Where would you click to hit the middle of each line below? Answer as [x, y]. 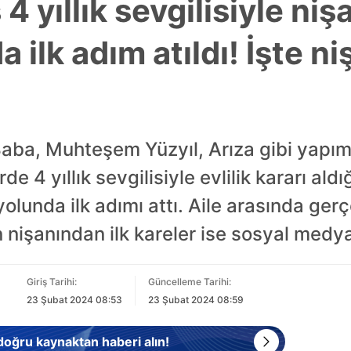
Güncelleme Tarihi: [190, 282]
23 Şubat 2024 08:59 [196, 300]
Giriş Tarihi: [52, 282]
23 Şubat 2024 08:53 [74, 300]
